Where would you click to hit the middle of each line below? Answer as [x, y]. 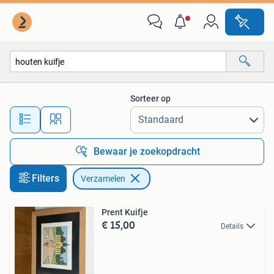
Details [232, 226]
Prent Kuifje [125, 212]
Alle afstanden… [129, 114]
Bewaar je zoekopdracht [147, 151]
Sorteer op [150, 98]
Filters [46, 178]
